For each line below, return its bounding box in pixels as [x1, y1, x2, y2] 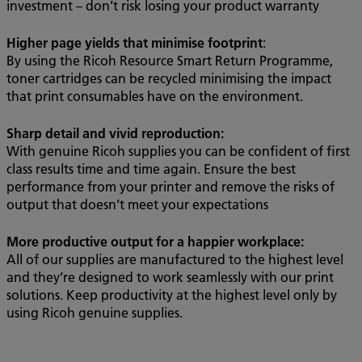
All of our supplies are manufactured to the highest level [6, 250, 343, 267]
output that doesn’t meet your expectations [6, 196, 268, 213]
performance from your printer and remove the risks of [6, 178, 335, 195]
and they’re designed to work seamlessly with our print [6, 268, 334, 285]
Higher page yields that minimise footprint [6, 34, 263, 51]
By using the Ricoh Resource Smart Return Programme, [6, 52, 333, 69]
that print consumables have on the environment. [6, 87, 303, 104]
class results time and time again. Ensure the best [6, 160, 296, 177]
